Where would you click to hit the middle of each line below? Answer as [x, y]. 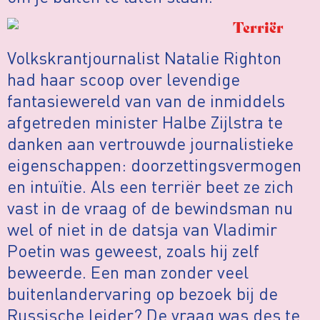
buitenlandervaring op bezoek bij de [142, 293]
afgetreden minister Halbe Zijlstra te [145, 121]
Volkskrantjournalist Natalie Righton [144, 57]
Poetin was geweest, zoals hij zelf [133, 250]
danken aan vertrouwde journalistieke [150, 143]
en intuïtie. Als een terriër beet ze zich [150, 186]
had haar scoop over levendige [124, 79]
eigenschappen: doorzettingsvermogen [154, 164]
